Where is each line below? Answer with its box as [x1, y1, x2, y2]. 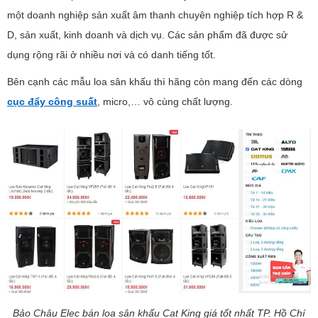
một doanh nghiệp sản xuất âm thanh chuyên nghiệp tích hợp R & [7, 9, 303, 21]
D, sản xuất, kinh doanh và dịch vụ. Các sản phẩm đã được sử [7, 28, 287, 40]
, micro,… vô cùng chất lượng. [97, 95, 233, 107]
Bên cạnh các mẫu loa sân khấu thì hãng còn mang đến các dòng [7, 75, 302, 87]
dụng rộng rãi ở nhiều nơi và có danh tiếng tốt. [7, 48, 216, 60]
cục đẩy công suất [7, 95, 97, 107]
